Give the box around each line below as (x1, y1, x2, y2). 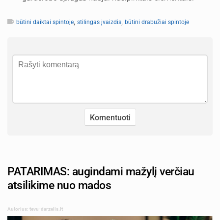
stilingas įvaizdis (77, 18, 121, 26)
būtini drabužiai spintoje (125, 18, 189, 26)
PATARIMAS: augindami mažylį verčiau (7, 165, 194, 178)
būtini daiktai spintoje (16, 18, 74, 26)
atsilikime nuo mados (7, 178, 111, 192)
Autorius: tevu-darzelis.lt (7, 206, 63, 212)
